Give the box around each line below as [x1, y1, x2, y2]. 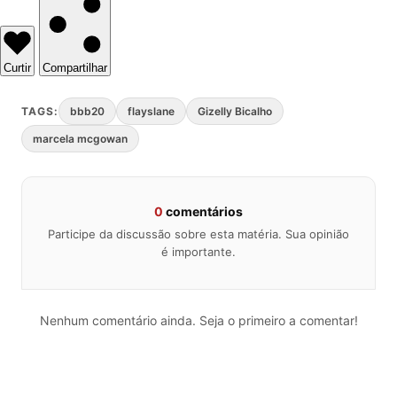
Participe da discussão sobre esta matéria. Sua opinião [48, 227, 349, 242]
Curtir [4, 61, 31, 75]
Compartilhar [43, 61, 107, 75]
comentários [163, 204, 243, 220]
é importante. [161, 245, 236, 260]
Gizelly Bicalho [198, 105, 272, 119]
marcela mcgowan [33, 132, 128, 146]
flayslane [128, 105, 175, 119]
